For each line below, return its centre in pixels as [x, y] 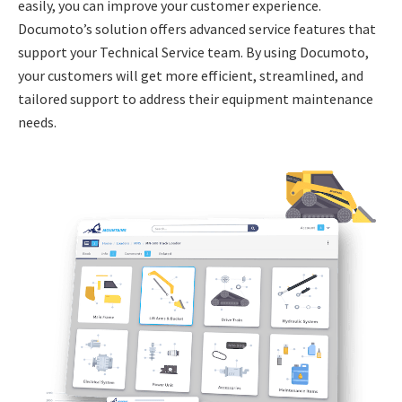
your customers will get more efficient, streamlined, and [191, 75]
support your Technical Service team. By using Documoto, [193, 52]
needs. [37, 122]
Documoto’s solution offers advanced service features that [197, 29]
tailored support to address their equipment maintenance [196, 99]
